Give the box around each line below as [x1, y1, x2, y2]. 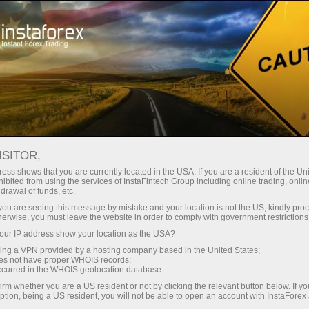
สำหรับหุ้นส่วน [177, 60, 241, 74]
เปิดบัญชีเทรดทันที [42, 12, 120, 26]
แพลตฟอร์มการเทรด [181, 12, 268, 26]
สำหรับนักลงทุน [81, 60, 151, 74]
